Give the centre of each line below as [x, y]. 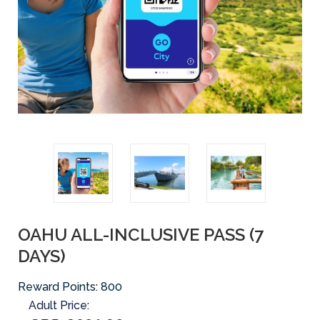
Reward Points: [59, 286]
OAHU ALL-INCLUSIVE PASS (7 [141, 234]
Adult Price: [59, 305]
